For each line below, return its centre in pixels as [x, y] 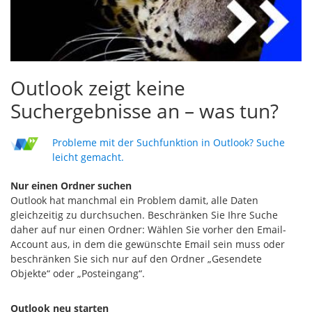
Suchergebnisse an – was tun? [145, 110]
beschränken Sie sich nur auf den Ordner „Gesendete [136, 258]
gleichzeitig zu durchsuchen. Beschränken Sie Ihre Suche [144, 214]
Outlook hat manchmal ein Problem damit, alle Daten [134, 200]
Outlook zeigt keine [98, 87]
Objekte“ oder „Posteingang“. [78, 273]
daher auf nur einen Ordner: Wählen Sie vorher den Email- [148, 229]
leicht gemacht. [88, 157]
